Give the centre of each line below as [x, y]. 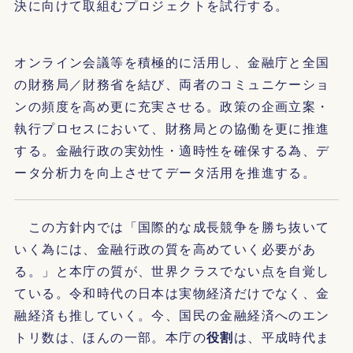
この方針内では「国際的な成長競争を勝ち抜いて [172, 227]
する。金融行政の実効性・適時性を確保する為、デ [172, 150]
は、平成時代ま [282, 337]
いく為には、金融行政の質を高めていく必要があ [165, 249]
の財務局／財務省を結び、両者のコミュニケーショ [172, 84]
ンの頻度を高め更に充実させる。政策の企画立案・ [172, 106]
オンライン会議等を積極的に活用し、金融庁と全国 [172, 62]
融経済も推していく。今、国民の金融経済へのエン [172, 315]
